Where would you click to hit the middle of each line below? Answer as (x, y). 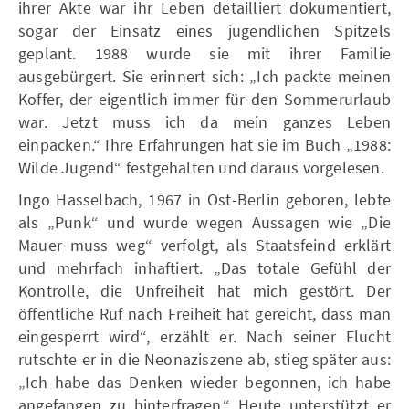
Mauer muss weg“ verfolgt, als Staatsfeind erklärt (204, 245)
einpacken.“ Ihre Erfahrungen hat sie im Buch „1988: (204, 144)
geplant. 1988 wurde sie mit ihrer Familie (204, 53)
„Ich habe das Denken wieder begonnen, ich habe (204, 382)
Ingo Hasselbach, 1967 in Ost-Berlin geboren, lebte (204, 199)
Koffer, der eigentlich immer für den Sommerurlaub (204, 99)
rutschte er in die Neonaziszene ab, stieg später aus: (204, 359)
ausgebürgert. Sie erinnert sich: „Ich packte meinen (204, 76)
